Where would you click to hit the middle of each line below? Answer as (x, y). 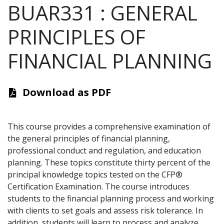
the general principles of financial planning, (89, 139)
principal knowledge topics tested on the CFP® (95, 175)
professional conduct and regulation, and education (104, 151)
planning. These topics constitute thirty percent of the (109, 163)
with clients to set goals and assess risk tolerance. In (105, 211)
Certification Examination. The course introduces (98, 187)
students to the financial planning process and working (111, 199)
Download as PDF (67, 92)
